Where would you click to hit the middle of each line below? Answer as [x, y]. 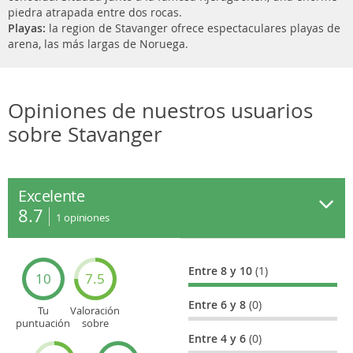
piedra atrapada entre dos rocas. [95, 12]
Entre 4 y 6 [219, 338]
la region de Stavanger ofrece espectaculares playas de [193, 28]
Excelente [52, 196]
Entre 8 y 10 [222, 271]
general [43, 336]
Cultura [95, 336]
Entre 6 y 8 [219, 305]
